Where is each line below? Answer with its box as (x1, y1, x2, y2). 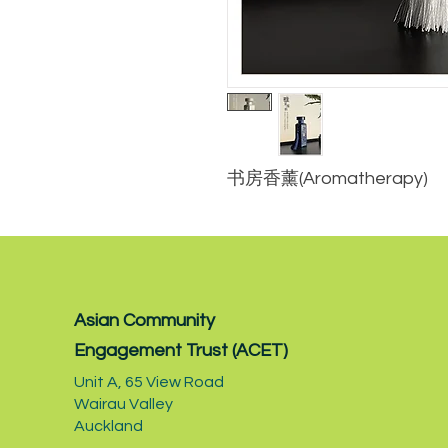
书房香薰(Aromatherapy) (227, 168, 428, 188)
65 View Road (125, 373, 224, 390)
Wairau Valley (74, 395, 173, 412)
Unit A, (74, 373, 125, 390)
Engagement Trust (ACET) (74, 340, 288, 360)
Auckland (74, 417, 143, 434)
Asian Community (74, 310, 215, 330)
